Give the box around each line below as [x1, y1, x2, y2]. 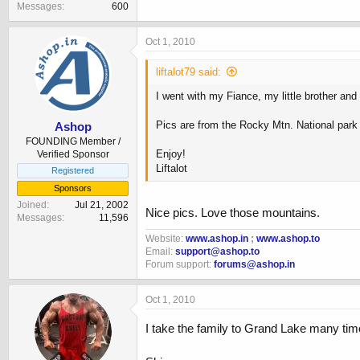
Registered [51, 166, 94, 176]
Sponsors [54, 183, 92, 194]
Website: [145, 233, 186, 245]
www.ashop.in [186, 233, 248, 245]
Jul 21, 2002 [75, 199, 129, 211]
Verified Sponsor [36, 149, 109, 161]
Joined [17, 199, 47, 211]
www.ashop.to [256, 233, 320, 245]
